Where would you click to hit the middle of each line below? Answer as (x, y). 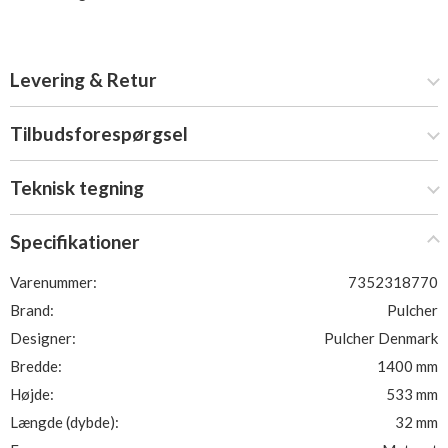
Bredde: (36, 366)
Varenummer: (53, 282)
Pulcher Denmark (381, 338)
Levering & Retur (83, 79)
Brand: (32, 310)
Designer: (43, 338)
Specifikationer (75, 241)
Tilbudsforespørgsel (99, 133)
